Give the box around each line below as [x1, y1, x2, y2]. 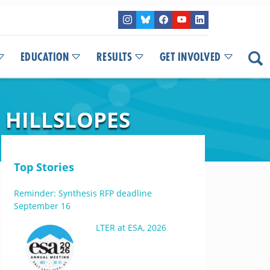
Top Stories [13, 160, 74, 174]
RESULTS [96, 52, 132, 63]
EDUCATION [20, 52, 69, 63]
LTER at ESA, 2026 [95, 222, 166, 233]
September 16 [13, 200, 71, 212]
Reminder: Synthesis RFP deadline [13, 187, 152, 199]
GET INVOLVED [159, 52, 221, 63]
